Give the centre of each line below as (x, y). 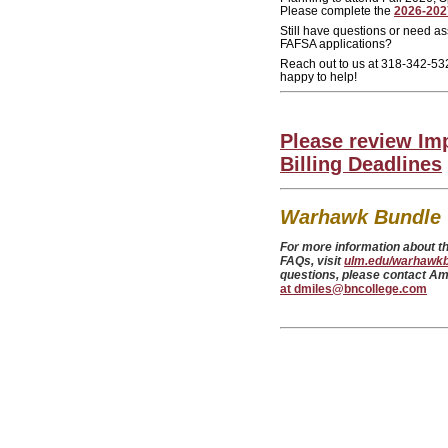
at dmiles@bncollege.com (353, 289)
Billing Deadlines (361, 163)
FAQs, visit (312, 261)
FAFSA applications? (336, 43)
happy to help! (320, 76)
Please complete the (337, 10)
